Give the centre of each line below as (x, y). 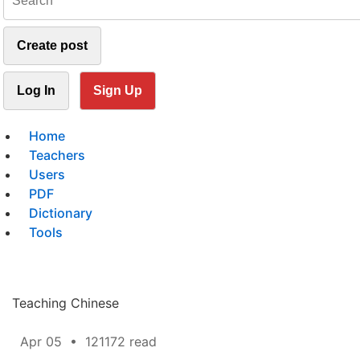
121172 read (121, 342)
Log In (36, 90)
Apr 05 (41, 342)
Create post (52, 45)
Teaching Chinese (65, 303)
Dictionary (61, 213)
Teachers (57, 155)
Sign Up (118, 90)
